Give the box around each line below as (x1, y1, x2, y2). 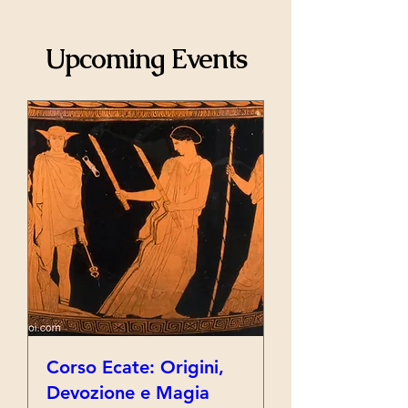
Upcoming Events (44, 41, 248, 76)
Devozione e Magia (46, 382, 209, 403)
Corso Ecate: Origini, (46, 356, 224, 378)
